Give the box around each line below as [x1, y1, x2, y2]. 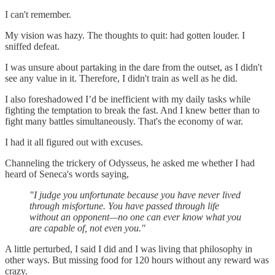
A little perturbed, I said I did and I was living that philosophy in [5, 243, 252, 254]
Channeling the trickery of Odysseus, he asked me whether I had [5, 157, 255, 168]
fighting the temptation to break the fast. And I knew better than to [5, 104, 260, 115]
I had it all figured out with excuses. [5, 136, 143, 147]
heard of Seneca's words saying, [5, 168, 129, 179]
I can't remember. [5, 9, 71, 20]
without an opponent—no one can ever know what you [29, 211, 241, 222]
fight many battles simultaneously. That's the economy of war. [5, 115, 243, 126]
